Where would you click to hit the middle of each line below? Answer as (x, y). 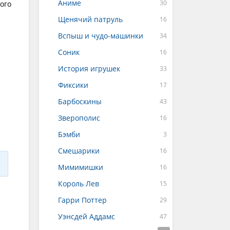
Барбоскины (80, 101)
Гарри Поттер (82, 200)
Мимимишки (81, 167)
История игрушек (89, 69)
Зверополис (79, 118)
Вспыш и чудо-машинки (101, 36)
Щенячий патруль (90, 19)
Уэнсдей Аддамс (87, 216)
